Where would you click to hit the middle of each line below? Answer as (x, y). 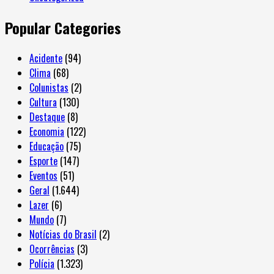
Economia (47, 132)
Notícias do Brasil (63, 235)
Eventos (43, 176)
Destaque (47, 117)
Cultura (43, 102)
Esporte (43, 161)
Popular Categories (63, 28)
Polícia (42, 264)
